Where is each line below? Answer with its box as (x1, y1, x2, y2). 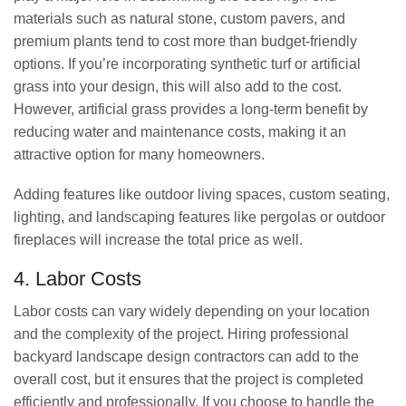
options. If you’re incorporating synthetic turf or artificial (14, 56, 361, 72)
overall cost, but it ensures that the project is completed (14, 371, 363, 387)
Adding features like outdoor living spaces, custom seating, (14, 186, 390, 202)
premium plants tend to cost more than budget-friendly (14, 34, 357, 50)
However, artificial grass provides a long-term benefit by (14, 101, 368, 118)
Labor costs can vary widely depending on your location (14, 303, 370, 319)
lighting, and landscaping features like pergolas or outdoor (14, 208, 385, 225)
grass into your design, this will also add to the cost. (14, 79, 342, 95)
